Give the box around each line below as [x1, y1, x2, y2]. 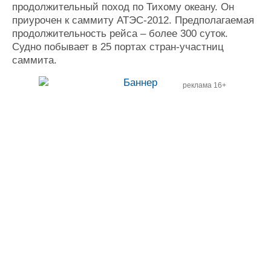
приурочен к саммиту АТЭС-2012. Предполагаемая [12, 15, 254, 26]
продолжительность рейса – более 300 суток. [12, 28, 228, 39]
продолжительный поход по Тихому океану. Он [12, 1, 234, 13]
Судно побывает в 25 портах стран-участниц [12, 41, 224, 53]
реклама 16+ [183, 81, 226, 90]
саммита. [12, 54, 57, 66]
